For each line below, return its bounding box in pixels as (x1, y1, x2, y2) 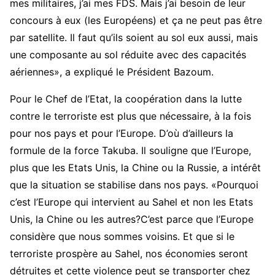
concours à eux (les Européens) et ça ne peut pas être (10, 14, 262, 27)
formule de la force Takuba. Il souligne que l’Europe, (10, 144, 251, 157)
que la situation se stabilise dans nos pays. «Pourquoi (10, 179, 258, 192)
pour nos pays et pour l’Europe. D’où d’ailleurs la (10, 127, 233, 140)
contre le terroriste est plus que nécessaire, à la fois (10, 110, 251, 123)
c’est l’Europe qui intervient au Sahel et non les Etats (10, 196, 253, 209)
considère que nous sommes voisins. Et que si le (10, 230, 234, 243)
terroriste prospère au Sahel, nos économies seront (10, 247, 248, 260)
